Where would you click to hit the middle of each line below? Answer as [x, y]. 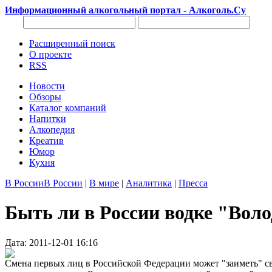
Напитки [48, 119]
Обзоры [45, 97]
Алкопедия [52, 130]
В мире [104, 183]
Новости [47, 86]
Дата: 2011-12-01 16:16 [51, 242]
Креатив [46, 141]
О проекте [50, 54]
